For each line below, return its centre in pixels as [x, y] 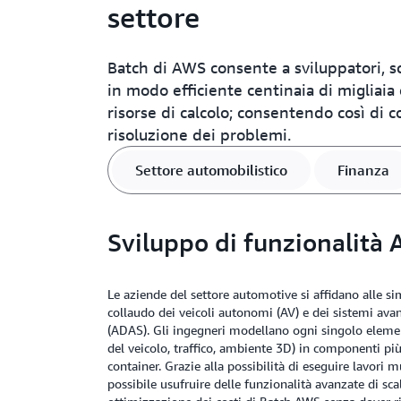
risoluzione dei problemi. [199, 134]
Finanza [363, 170]
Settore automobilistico [211, 170]
